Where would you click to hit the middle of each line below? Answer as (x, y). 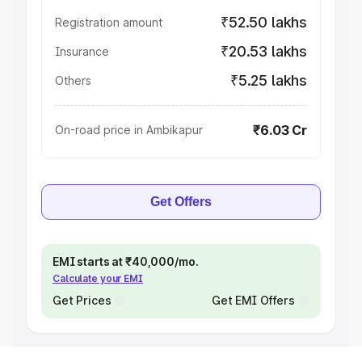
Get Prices (82, 300)
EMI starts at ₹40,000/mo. (126, 261)
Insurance (82, 51)
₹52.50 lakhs (264, 22)
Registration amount (109, 22)
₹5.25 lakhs (268, 80)
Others (73, 80)
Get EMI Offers (253, 300)
